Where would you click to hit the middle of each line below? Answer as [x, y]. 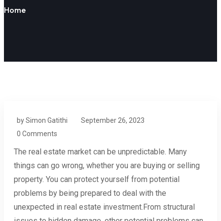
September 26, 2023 [113, 120]
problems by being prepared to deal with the [90, 193]
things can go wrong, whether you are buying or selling [107, 165]
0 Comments [37, 133]
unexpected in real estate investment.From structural [104, 207]
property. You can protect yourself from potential [97, 179]
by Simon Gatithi [42, 120]
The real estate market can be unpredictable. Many [100, 151]
